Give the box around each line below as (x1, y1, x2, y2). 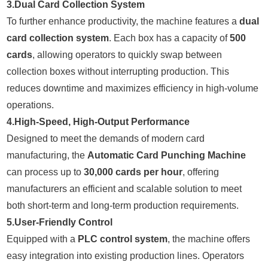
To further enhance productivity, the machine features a (7, 16, 240, 26)
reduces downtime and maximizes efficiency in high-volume (7, 83, 259, 93)
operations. (7, 99, 54, 110)
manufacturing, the (7, 150, 88, 160)
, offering (182, 166, 220, 177)
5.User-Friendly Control (7, 217, 113, 227)
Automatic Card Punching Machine (87, 150, 246, 160)
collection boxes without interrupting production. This (7, 66, 230, 77)
